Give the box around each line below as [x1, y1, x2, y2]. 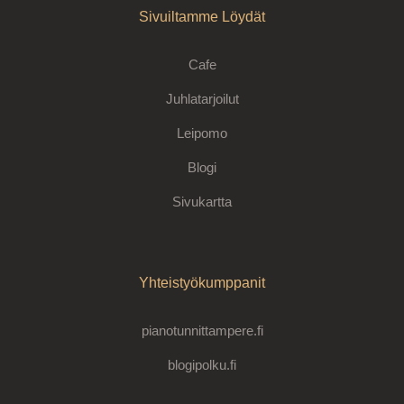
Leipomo [177, 125, 227, 142]
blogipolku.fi [168, 357, 236, 373]
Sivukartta [172, 194, 232, 210]
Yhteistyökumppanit [139, 275, 265, 291]
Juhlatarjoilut [165, 91, 239, 107]
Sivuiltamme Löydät [139, 9, 265, 25]
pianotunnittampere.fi [141, 323, 263, 339]
